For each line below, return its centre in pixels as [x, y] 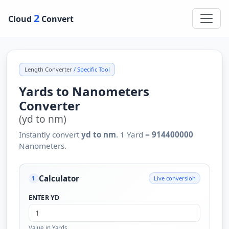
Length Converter [48, 69]
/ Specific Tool [91, 69]
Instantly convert [50, 135]
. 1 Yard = [134, 135]
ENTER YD [44, 197]
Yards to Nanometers [84, 91]
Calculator [59, 178]
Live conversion [175, 178]
